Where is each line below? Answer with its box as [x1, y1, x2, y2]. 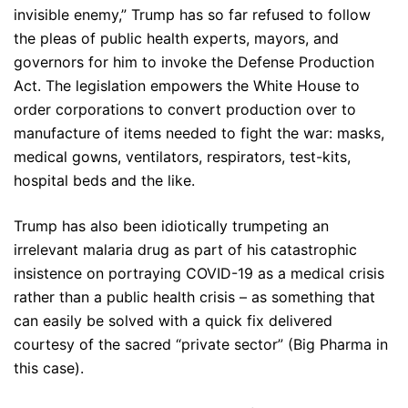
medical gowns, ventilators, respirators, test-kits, [14, 148, 351, 166]
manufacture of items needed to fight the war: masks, [14, 124, 384, 142]
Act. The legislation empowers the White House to [14, 76, 360, 95]
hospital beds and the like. [14, 171, 195, 189]
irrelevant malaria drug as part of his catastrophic [14, 240, 357, 259]
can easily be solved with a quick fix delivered [14, 311, 332, 330]
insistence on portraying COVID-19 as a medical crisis [14, 264, 384, 282]
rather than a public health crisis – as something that [14, 288, 375, 306]
